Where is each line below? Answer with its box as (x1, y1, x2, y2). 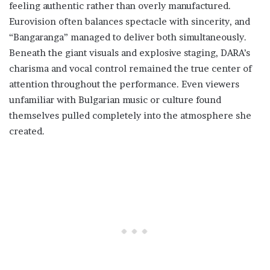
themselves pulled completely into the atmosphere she (9, 110, 251, 122)
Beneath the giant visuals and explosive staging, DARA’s (9, 47, 250, 59)
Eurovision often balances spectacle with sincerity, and (9, 16, 250, 28)
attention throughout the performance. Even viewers (9, 78, 239, 90)
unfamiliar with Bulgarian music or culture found (9, 94, 221, 106)
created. (9, 125, 45, 137)
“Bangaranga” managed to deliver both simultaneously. (9, 31, 246, 43)
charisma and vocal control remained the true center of (9, 63, 252, 75)
